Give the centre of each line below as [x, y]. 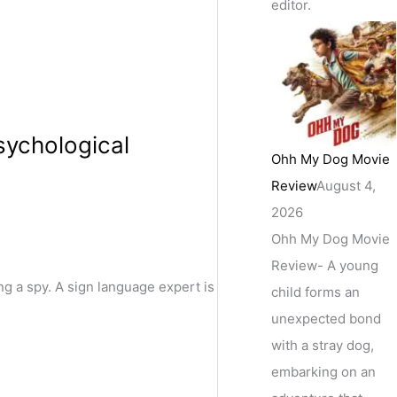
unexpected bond [327, 318]
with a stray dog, [323, 345]
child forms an [316, 292]
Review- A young [325, 265]
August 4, [346, 185]
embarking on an [324, 371]
